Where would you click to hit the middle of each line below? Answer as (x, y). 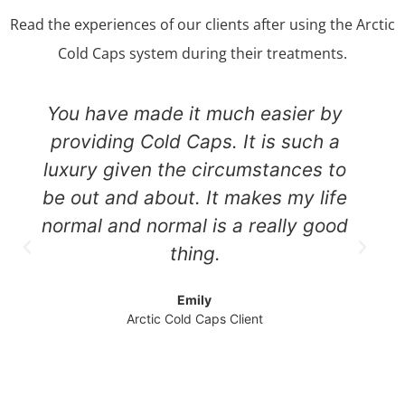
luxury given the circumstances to (195, 169)
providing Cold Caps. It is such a (195, 141)
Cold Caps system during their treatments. (202, 53)
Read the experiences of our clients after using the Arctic (202, 24)
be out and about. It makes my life (195, 197)
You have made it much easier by (195, 113)
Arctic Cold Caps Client (195, 318)
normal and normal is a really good (195, 225)
